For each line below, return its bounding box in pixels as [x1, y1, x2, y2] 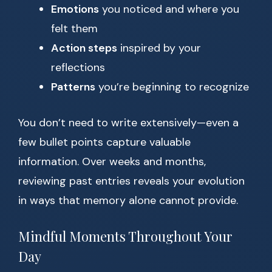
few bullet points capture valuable [18, 135, 191, 150]
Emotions [51, 2, 99, 17]
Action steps [51, 41, 117, 56]
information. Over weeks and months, [18, 154, 206, 169]
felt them [51, 21, 98, 36]
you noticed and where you [99, 2, 239, 17]
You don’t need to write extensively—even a [18, 115, 239, 131]
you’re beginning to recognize [95, 80, 249, 95]
